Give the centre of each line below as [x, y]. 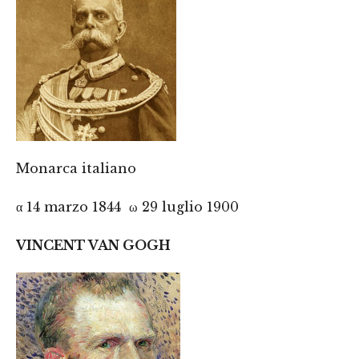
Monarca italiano [76, 168]
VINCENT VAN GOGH [93, 245]
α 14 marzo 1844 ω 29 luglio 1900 [127, 207]
